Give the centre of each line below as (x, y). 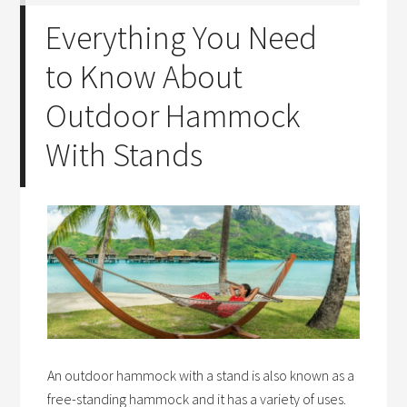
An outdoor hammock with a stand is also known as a (201, 376)
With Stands (124, 155)
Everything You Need (182, 38)
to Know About (144, 77)
